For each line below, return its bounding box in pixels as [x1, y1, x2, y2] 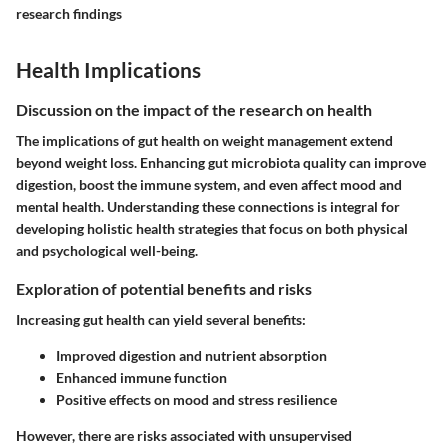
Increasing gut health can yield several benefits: [16, 310, 306, 328]
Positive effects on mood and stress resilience [56, 390, 337, 408]
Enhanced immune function [56, 368, 227, 386]
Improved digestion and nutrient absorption [56, 346, 327, 364]
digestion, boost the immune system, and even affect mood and [16, 175, 402, 193]
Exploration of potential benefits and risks [16, 278, 312, 298]
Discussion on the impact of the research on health [16, 99, 372, 119]
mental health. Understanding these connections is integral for [16, 197, 400, 215]
